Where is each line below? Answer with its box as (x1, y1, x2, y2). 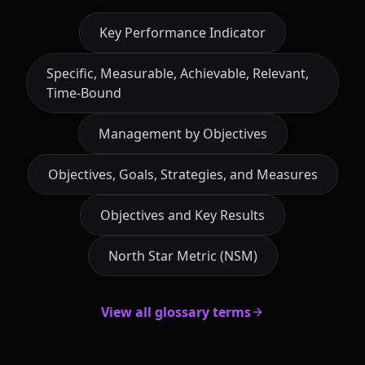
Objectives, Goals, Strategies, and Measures (47, 165, 318, 183)
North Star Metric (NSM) (108, 246, 257, 265)
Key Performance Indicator (99, 23, 266, 42)
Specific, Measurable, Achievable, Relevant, (46, 64, 309, 82)
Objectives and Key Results (100, 205, 265, 224)
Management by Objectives (98, 124, 267, 143)
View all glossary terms (101, 302, 251, 321)
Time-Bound (46, 83, 121, 102)
